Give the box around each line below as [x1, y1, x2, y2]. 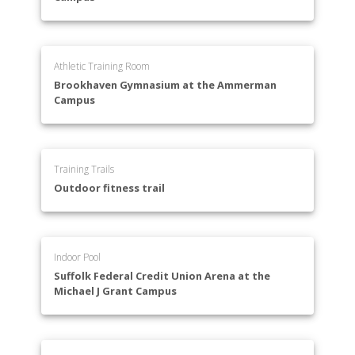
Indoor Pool [54, 250, 101, 265]
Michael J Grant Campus [54, 284, 177, 299]
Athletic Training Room [54, 59, 151, 74]
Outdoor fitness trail [54, 181, 166, 196]
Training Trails [54, 162, 115, 177]
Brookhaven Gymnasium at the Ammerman [54, 78, 277, 93]
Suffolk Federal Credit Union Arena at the [54, 269, 271, 284]
